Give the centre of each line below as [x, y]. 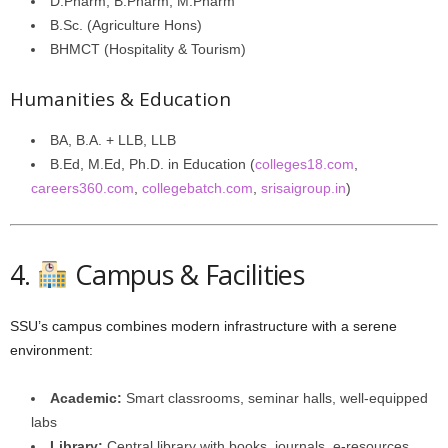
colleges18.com [304, 164]
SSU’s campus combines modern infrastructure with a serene [203, 326]
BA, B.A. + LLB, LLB [113, 140]
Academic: [86, 398]
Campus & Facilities [186, 274]
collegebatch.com [197, 188]
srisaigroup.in [303, 188]
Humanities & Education [120, 99]
